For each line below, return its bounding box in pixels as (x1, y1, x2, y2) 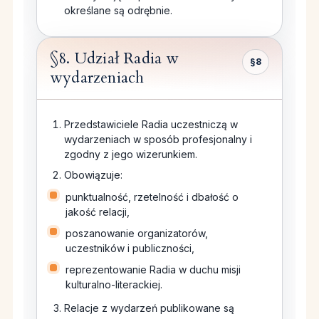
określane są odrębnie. (64, 4, 172, 17)
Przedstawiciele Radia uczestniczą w (64, 118, 238, 131)
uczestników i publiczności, (66, 242, 194, 255)
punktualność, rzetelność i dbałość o (66, 191, 239, 204)
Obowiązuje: (64, 169, 122, 182)
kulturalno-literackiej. (66, 278, 162, 291)
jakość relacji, (66, 206, 130, 219)
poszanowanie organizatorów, (66, 227, 208, 240)
